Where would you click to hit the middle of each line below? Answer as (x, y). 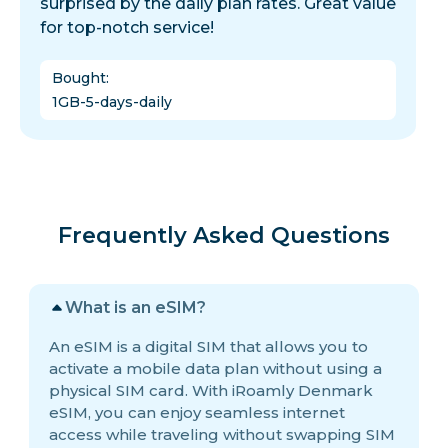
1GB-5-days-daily (112, 102)
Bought (79, 78)
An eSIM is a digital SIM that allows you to (208, 347)
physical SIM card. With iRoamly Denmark (211, 391)
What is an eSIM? (135, 308)
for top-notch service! (127, 28)
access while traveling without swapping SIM (222, 435)
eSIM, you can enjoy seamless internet (197, 413)
